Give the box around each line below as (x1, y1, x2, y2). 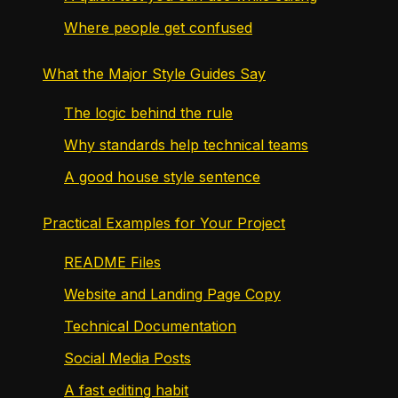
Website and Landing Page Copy (64, 285, 281, 304)
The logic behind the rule (64, 104, 233, 123)
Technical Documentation (64, 317, 236, 336)
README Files (64, 253, 161, 272)
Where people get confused (64, 19, 252, 37)
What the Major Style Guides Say (43, 65, 266, 84)
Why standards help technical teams (64, 136, 308, 155)
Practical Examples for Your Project (43, 214, 285, 233)
